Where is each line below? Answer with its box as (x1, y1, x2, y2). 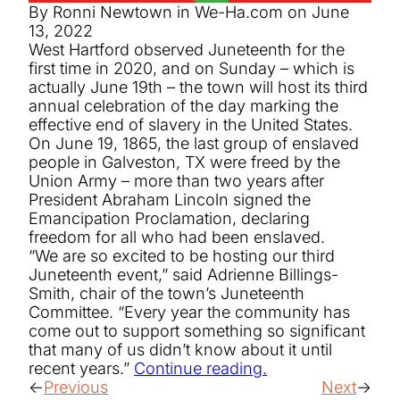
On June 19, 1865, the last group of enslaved (29, 133, 359, 153)
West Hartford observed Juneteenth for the (29, 39, 345, 59)
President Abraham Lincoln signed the (29, 189, 311, 209)
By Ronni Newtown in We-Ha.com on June (29, 2, 349, 21)
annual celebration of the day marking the (29, 96, 338, 115)
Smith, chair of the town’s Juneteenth (29, 283, 304, 303)
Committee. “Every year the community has (29, 302, 350, 321)
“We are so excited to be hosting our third (29, 246, 335, 265)
